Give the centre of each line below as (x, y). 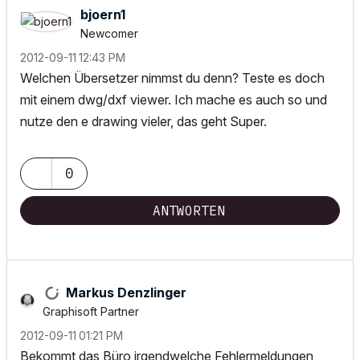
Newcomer (109, 33)
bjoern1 (103, 14)
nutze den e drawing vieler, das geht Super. (143, 121)
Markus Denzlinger (126, 292)
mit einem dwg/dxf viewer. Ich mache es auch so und (174, 100)
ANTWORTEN (189, 211)
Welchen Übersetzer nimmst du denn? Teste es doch (172, 78)
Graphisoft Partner (91, 311)
